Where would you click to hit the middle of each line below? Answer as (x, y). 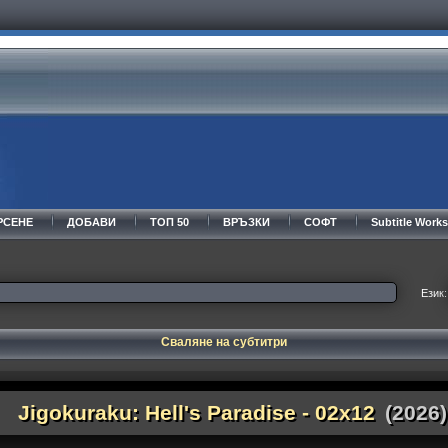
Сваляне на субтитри (223, 342)
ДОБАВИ (91, 222)
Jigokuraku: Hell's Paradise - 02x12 (197, 412)
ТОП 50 (169, 222)
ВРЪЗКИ (246, 222)
